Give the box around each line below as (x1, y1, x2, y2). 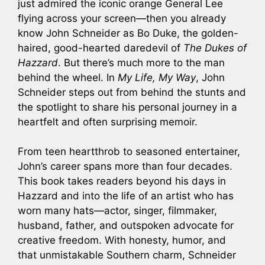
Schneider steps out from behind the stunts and (18, 86, 246, 98)
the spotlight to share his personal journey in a (18, 101, 237, 113)
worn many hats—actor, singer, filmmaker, (18, 205, 217, 217)
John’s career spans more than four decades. (18, 160, 232, 173)
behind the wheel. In (18, 71, 118, 83)
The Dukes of (183, 41, 247, 54)
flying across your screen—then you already (18, 12, 226, 24)
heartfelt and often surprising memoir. (18, 115, 198, 128)
